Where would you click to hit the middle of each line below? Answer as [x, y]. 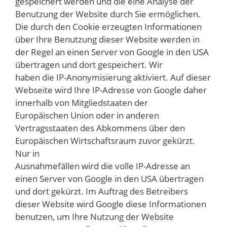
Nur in [27, 153]
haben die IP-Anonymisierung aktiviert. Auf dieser [113, 77]
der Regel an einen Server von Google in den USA [112, 52]
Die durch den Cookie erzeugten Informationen [108, 26]
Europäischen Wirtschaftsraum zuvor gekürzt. [105, 140]
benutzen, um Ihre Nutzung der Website [94, 216]
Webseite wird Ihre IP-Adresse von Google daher [111, 90]
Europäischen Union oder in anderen [87, 115]
